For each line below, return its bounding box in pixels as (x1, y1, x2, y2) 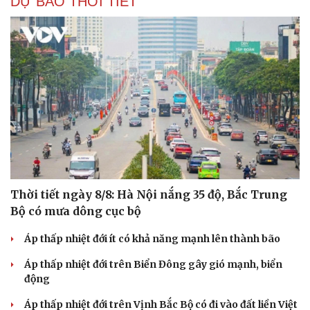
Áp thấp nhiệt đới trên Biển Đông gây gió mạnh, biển (24, 258, 282, 271)
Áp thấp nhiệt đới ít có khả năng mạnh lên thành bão (24, 232, 280, 246)
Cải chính (10, 102, 55, 113)
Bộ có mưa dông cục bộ (10, 204, 141, 219)
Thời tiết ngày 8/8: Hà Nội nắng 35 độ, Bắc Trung (10, 188, 287, 202)
